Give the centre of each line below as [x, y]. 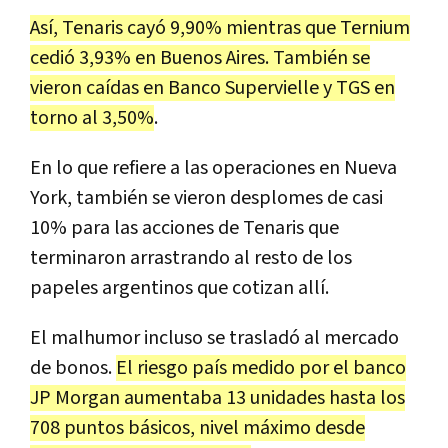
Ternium [375, 27]
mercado [361, 337]
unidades [287, 397]
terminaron [78, 257]
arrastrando [180, 257]
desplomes [276, 197]
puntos [94, 427]
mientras [263, 27]
